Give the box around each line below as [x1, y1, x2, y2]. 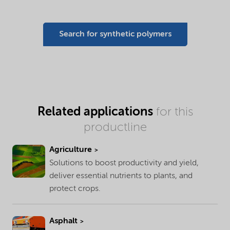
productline [83, 121, 147, 134]
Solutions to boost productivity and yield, [49, 159, 199, 168]
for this [152, 106, 193, 119]
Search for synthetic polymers [59, 30, 171, 39]
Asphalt [49, 217, 78, 225]
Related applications [37, 105, 153, 118]
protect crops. [49, 185, 101, 194]
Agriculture [49, 146, 92, 155]
